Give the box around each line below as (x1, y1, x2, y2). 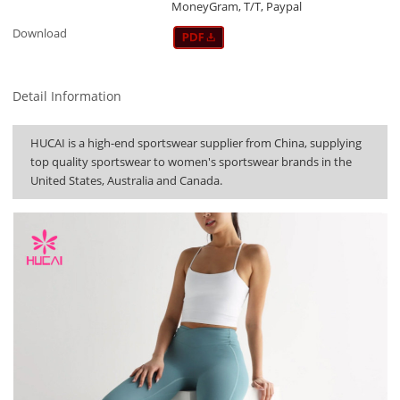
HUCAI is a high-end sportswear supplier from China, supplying (30, 135, 362, 152)
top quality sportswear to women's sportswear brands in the (30, 154, 353, 171)
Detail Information (12, 87, 122, 105)
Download (12, 24, 68, 41)
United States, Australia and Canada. (30, 172, 223, 189)
